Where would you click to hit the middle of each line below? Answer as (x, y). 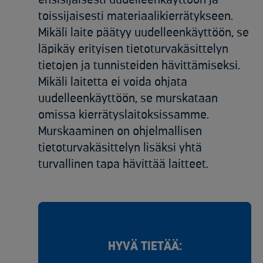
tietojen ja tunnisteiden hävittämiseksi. (139, 66)
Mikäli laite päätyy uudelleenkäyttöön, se (144, 33)
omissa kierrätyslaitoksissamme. (124, 115)
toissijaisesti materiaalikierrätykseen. (136, 16)
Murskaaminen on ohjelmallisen (120, 131)
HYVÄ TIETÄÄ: (145, 247)
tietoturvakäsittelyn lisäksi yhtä (120, 148)
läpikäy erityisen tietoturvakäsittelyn (133, 49)
